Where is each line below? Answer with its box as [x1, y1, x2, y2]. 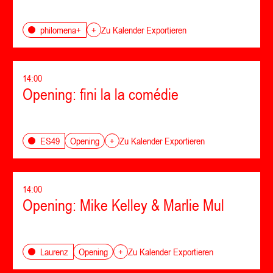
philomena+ [40, 24, 81, 35]
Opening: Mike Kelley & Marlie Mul [23, 196, 224, 214]
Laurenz [40, 246, 68, 257]
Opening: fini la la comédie [23, 85, 179, 104]
